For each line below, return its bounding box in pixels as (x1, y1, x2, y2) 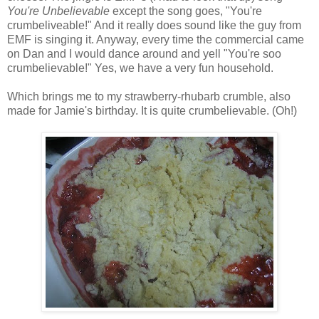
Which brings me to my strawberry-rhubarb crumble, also (7, 90, 291, 103)
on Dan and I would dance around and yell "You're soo (7, 48, 281, 61)
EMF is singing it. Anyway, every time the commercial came (7, 33, 304, 46)
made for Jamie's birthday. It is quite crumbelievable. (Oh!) (7, 105, 297, 117)
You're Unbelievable (7, 5, 110, 18)
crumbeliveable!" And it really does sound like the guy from (7, 19, 301, 32)
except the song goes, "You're (110, 5, 262, 18)
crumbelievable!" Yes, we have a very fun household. (7, 62, 273, 75)
